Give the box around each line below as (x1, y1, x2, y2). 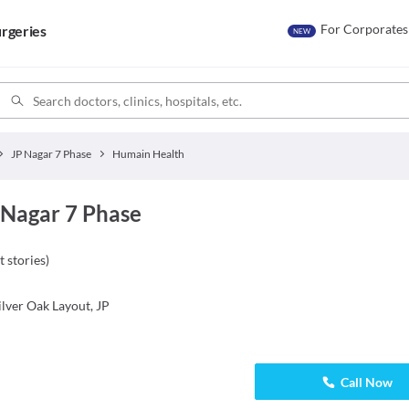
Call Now (341, 373, 393, 390)
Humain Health (111, 147, 184, 161)
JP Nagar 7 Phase (11, 147, 92, 161)
